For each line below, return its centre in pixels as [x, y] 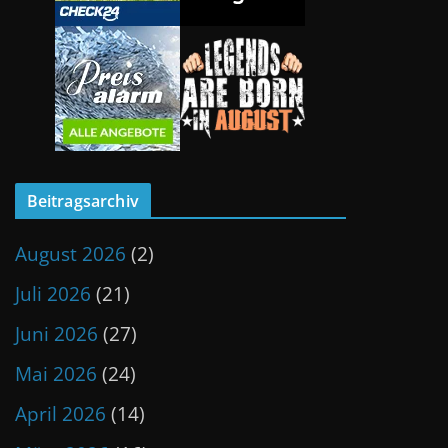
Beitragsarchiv [82, 200]
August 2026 [70, 253]
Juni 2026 [56, 333]
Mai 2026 [55, 373]
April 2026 [60, 413]
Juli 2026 [52, 293]
